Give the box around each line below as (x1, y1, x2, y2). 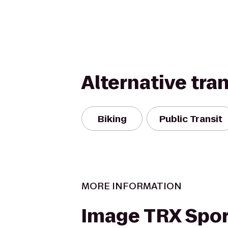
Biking (97, 112, 127, 125)
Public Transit (159, 112, 222, 125)
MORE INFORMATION (81, 180, 182, 192)
